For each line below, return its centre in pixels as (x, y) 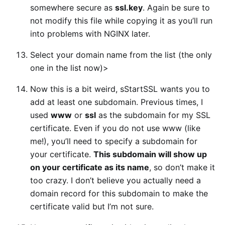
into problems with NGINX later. (90, 33)
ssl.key (129, 7)
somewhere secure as (73, 7)
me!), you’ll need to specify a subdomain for (114, 141)
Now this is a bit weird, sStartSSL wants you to (120, 89)
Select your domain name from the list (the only (121, 54)
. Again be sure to (176, 7)
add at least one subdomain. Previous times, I (117, 102)
